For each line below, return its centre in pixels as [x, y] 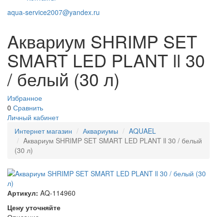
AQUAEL [142, 131]
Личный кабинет [33, 117]
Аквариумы [101, 131]
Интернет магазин [43, 131]
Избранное [25, 98]
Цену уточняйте [34, 207]
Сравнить [28, 108]
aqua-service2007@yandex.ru [54, 12]
